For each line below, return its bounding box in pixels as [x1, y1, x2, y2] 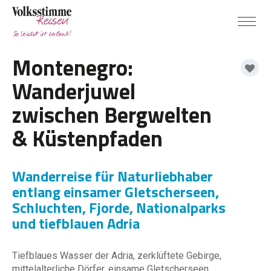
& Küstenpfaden [12, 122, 163, 155]
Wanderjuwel [12, 74, 135, 108]
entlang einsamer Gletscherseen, [12, 181, 219, 203]
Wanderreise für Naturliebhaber [12, 165, 213, 187]
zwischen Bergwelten [12, 98, 212, 131]
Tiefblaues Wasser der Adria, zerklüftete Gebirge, [12, 250, 221, 261]
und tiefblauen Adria [12, 212, 140, 234]
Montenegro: [12, 51, 133, 84]
